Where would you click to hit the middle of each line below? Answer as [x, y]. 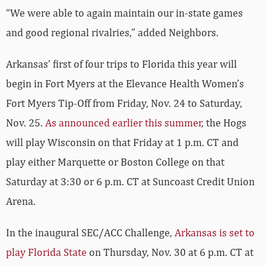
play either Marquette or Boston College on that [115, 162]
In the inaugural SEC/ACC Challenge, [90, 233]
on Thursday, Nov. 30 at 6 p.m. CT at [170, 252]
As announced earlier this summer [123, 123]
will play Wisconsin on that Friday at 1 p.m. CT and [122, 142]
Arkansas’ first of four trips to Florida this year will [121, 64]
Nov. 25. [26, 123]
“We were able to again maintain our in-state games [124, 13]
